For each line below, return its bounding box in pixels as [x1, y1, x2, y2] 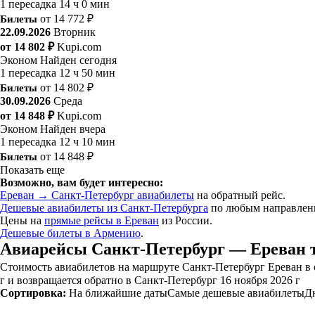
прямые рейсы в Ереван [44, 214, 159, 226]
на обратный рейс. [194, 188, 285, 201]
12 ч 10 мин [59, 135, 115, 148]
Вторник [53, 25, 96, 38]
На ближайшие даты [69, 286, 167, 299]
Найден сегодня [40, 53, 117, 66]
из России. [159, 214, 212, 226]
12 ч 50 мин [59, 66, 115, 79]
